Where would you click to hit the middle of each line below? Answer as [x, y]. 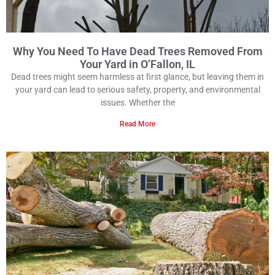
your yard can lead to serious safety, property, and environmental [137, 90]
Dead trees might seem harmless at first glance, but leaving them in [137, 77]
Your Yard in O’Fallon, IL [137, 64]
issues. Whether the [137, 103]
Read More [137, 124]
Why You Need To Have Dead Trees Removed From [137, 52]
